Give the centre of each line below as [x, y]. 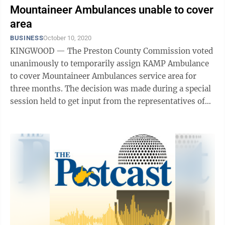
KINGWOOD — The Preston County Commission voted [111, 51]
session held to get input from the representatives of [107, 101]
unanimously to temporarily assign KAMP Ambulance [109, 64]
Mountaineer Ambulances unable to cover [112, 10]
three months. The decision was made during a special [37, 89]
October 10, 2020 [68, 38]
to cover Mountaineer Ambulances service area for [104, 76]
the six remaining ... [48, 114]
